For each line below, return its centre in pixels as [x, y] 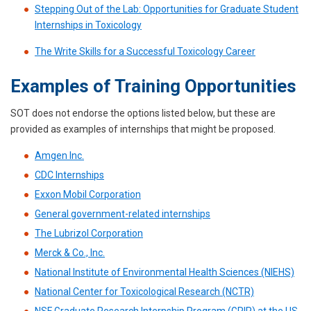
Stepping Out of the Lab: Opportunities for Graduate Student [167, 9]
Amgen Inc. [59, 155]
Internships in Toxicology [88, 25]
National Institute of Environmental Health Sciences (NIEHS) [165, 272]
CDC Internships [69, 175]
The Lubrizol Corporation [89, 233]
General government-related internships [123, 214]
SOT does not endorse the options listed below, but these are [143, 113]
